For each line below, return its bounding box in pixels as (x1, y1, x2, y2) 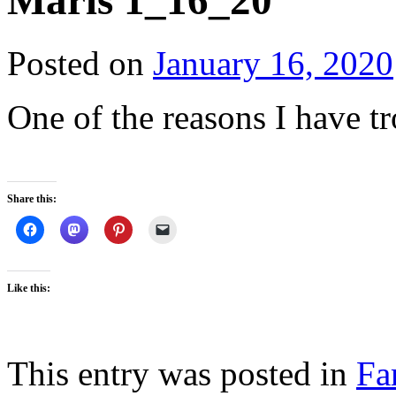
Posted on (7, 43, 144, 82)
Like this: (7, 281, 50, 294)
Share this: (7, 192, 57, 205)
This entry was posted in (7, 354, 356, 392)
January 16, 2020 (153, 43, 393, 82)
